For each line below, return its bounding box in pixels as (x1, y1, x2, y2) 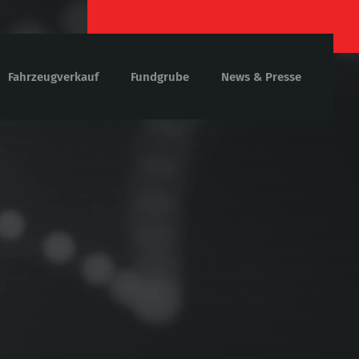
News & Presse (221, 69, 301, 84)
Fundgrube (131, 69, 189, 84)
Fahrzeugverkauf (8, 69, 99, 84)
